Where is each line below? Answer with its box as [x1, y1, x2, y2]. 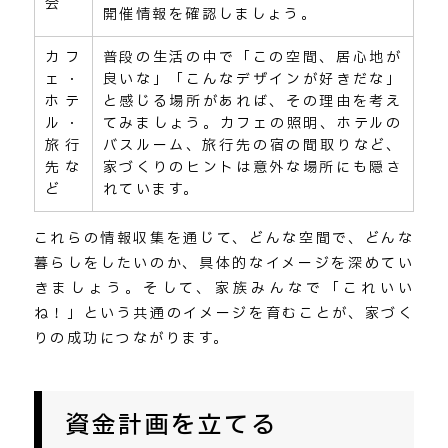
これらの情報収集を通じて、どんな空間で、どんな [33, 227, 415, 249]
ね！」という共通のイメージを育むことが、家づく [33, 302, 415, 324]
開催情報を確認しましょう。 [102, 3, 318, 25]
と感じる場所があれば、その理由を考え [102, 90, 403, 112]
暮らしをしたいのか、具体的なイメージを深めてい [33, 252, 415, 274]
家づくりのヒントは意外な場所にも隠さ [102, 156, 403, 178]
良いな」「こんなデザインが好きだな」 [102, 68, 403, 90]
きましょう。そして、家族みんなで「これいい [33, 277, 415, 299]
